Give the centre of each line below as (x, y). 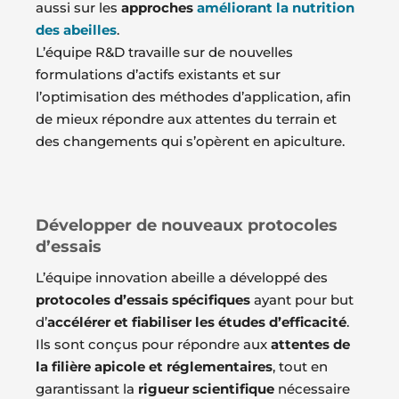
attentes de (310, 344)
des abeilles (76, 29)
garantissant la (87, 388)
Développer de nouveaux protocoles (187, 225)
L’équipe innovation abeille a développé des (182, 277)
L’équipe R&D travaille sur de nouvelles (164, 52)
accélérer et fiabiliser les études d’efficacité (197, 322)
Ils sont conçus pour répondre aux (153, 344)
